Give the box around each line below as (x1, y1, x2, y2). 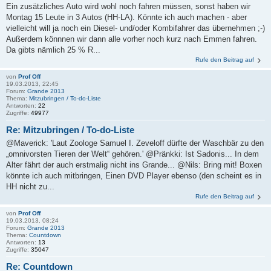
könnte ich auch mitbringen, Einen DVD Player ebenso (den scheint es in (6, 171, 261, 181)
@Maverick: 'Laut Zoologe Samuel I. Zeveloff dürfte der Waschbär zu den (6, 139, 264, 148)
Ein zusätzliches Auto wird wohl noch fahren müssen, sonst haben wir (6, 1, 250, 11)
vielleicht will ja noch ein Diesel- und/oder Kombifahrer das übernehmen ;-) (6, 23, 265, 33)
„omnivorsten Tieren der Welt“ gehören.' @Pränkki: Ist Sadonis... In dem (6, 149, 259, 159)
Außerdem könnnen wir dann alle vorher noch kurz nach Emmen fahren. (6, 34, 257, 44)
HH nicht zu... (6, 182, 54, 192)
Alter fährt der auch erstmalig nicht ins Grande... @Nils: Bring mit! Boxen (6, 160, 262, 170)
